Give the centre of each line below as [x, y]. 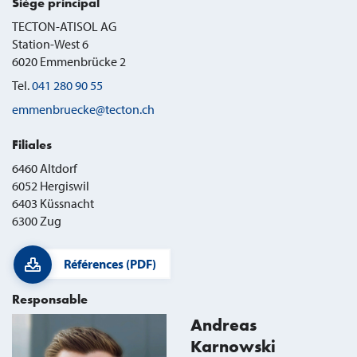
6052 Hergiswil [51, 185]
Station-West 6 [50, 43]
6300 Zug [37, 220]
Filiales [32, 144]
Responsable [50, 299]
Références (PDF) [110, 263]
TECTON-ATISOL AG [64, 26]
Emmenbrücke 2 [83, 61]
